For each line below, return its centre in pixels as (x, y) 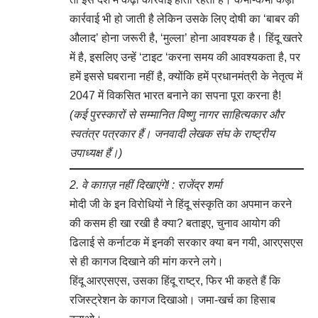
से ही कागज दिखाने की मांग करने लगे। (147, 262)
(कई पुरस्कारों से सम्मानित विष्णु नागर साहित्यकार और (177, 115)
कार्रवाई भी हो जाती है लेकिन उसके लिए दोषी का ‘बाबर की (185, 19)
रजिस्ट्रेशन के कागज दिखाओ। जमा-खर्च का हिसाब (172, 300)
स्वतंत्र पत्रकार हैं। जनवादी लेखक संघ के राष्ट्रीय (172, 134)
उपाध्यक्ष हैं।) (96, 153)
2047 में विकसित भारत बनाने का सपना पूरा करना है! (175, 95)
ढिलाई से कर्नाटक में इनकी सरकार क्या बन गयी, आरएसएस (186, 242)
